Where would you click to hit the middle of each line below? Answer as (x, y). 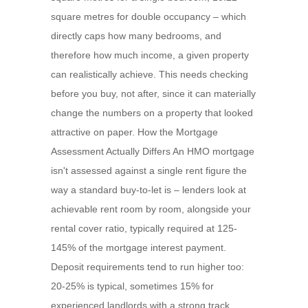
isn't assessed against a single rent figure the (149, 170)
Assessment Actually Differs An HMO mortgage (153, 151)
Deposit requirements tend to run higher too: (147, 267)
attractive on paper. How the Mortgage (134, 132)
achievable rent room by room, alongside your (151, 209)
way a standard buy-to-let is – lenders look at (148, 190)
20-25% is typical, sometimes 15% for (132, 286)
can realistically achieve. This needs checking (150, 74)
